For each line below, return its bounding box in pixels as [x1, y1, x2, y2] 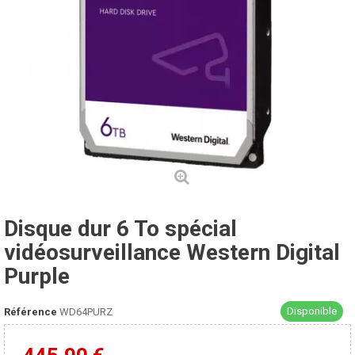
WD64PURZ [59, 306, 113, 318]
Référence [4, 306, 57, 318]
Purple [4, 263, 70, 289]
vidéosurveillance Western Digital [4, 239, 340, 265]
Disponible [287, 305, 337, 317]
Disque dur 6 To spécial [4, 216, 237, 242]
